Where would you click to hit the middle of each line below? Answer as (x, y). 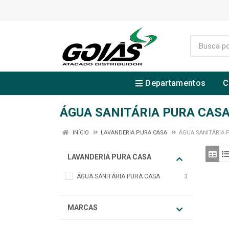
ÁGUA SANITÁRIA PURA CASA (118, 176)
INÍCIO (80, 133)
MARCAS (83, 208)
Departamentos (176, 83)
